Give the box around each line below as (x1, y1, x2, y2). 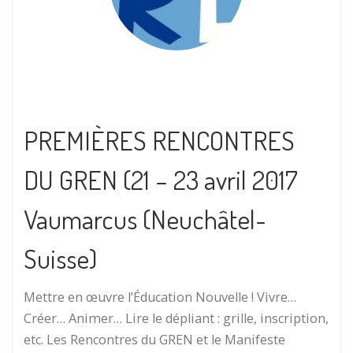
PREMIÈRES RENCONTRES (24, 123, 295, 158)
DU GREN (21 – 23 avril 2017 (24, 162, 298, 197)
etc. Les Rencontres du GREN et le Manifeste (24, 330, 285, 348)
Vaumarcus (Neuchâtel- (24, 202, 266, 236)
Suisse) (24, 241, 97, 276)
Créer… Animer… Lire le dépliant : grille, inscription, (24, 309, 329, 327)
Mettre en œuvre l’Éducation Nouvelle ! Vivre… (24, 288, 296, 306)
